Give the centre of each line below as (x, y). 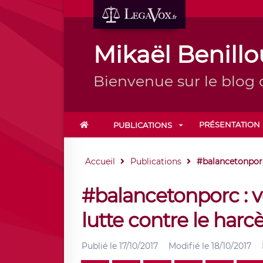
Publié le (100, 246)
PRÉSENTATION (229, 124)
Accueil (100, 161)
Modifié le (190, 246)
